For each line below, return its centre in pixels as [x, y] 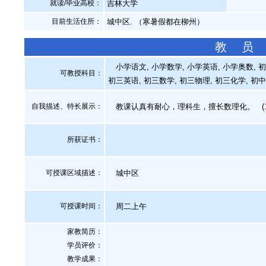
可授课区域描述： [74, 173]
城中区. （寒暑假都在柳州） [156, 22]
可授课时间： [81, 206]
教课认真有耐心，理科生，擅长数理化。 [181, 107]
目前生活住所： [77, 21]
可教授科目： [81, 73]
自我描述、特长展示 [64, 106]
